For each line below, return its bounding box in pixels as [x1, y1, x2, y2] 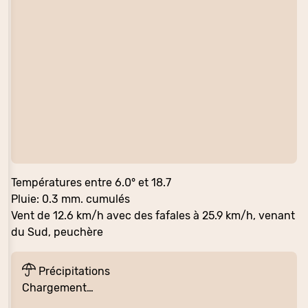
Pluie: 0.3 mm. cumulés [11, 192, 130, 206]
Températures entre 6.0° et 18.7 [11, 176, 171, 190]
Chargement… [22, 281, 93, 295]
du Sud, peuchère [11, 225, 103, 239]
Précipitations [36, 265, 110, 278]
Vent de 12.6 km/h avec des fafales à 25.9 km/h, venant [11, 209, 295, 223]
